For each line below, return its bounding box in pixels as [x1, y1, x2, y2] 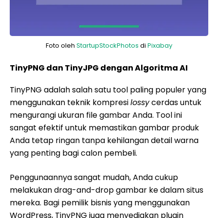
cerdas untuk [149, 97, 201, 108]
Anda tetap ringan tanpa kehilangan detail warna [10, 135, 199, 146]
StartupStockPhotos [76, 41, 139, 50]
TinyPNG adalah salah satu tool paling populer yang [10, 84, 206, 95]
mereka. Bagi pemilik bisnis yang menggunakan [10, 197, 190, 208]
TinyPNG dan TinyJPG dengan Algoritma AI [10, 62, 188, 73]
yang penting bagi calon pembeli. [10, 147, 137, 159]
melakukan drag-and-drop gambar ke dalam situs [10, 184, 203, 196]
